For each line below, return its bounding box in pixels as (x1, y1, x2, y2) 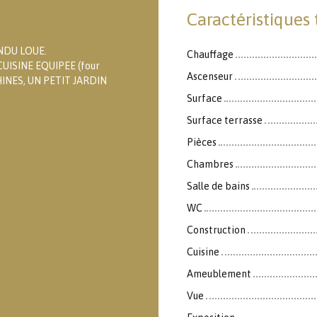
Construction (187, 224, 246, 236)
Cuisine (187, 246, 219, 258)
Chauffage (187, 48, 234, 60)
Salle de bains (187, 180, 250, 192)
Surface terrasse (187, 114, 263, 126)
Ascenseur (187, 70, 233, 82)
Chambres (187, 158, 234, 170)
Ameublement (187, 267, 251, 279)
